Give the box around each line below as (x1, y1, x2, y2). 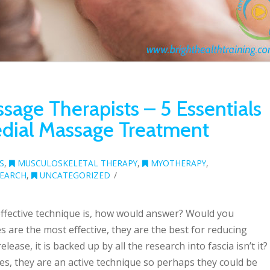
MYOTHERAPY (148, 157, 206, 169)
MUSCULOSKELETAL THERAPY (15, 157, 137, 169)
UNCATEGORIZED (37, 169, 110, 181)
